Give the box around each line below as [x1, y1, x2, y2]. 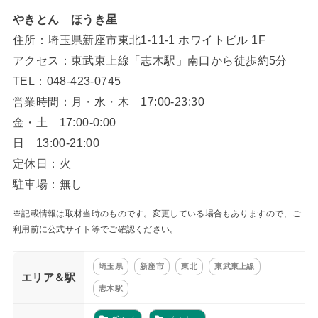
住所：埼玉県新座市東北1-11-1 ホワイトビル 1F [12, 33, 266, 46]
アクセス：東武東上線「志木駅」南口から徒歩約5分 [12, 53, 287, 67]
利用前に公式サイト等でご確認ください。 [12, 224, 179, 235]
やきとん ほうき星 [12, 12, 118, 26]
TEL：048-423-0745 [12, 74, 121, 87]
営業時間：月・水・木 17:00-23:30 [12, 94, 204, 108]
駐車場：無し [12, 177, 83, 190]
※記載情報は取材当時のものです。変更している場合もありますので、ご [12, 209, 301, 219]
